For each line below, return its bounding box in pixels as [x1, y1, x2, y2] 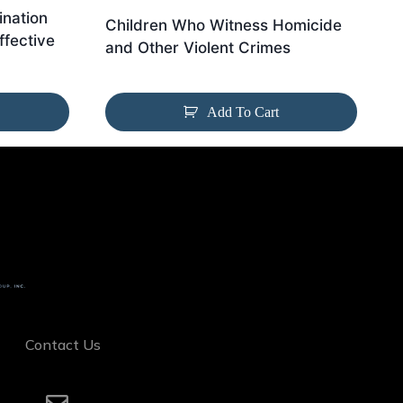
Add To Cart [206, 104, 279, 121]
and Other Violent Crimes [104, 39, 291, 58]
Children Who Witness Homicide [104, 16, 342, 35]
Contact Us [24, 336, 101, 354]
